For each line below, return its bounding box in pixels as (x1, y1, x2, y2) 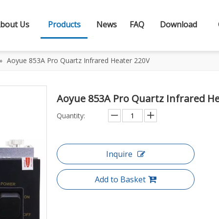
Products (47, 19, 81, 30)
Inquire (106, 149, 132, 159)
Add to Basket (95, 174, 146, 185)
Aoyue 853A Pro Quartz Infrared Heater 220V (7, 56, 150, 65)
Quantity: (57, 111, 85, 120)
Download (159, 19, 197, 30)
